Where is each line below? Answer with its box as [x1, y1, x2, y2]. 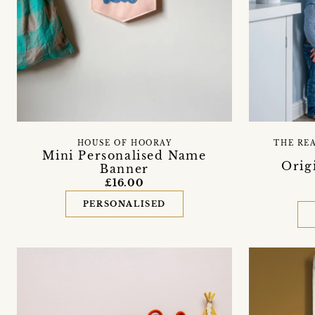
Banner [100, 161, 149, 176]
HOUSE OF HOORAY [77, 139, 172, 148]
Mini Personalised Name [42, 148, 207, 162]
